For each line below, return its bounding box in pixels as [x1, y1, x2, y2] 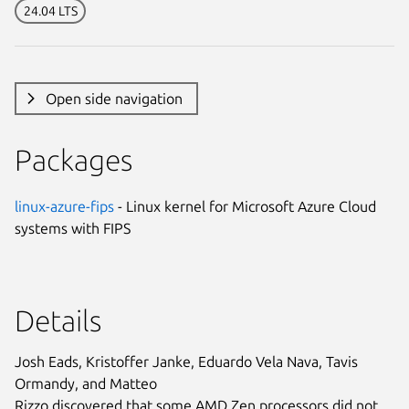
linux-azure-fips [15, 197, 114, 215]
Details [15, 303, 101, 337]
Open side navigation [45, 89, 183, 107]
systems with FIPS [15, 219, 131, 236]
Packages [15, 142, 132, 176]
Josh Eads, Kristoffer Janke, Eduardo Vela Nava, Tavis [15, 352, 358, 370]
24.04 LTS [23, 3, 78, 18]
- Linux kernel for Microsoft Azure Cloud [114, 197, 376, 215]
